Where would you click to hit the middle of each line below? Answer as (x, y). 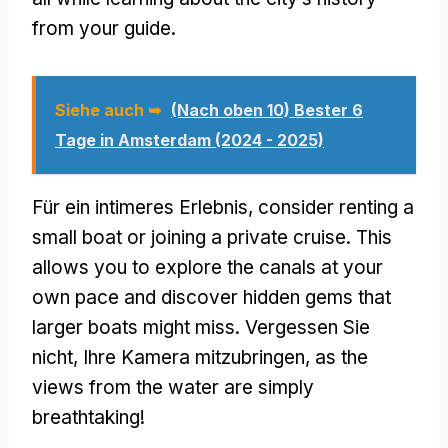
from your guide (101, 28)
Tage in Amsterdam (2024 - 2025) (189, 139)
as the (341, 357)
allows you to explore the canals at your (207, 267)
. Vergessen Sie (302, 327)
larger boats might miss (133, 327)
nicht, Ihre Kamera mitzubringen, (173, 357)
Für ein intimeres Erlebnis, (145, 207)
